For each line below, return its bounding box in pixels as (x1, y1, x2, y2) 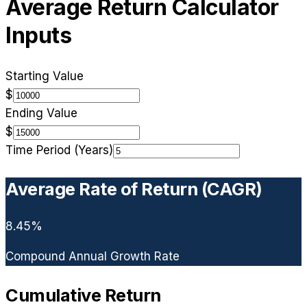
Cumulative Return (5, 284, 161, 306)
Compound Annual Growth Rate (5, 249, 180, 264)
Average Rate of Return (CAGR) (5, 177, 262, 199)
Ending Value (5, 106, 77, 121)
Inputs (5, 21, 71, 49)
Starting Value (5, 69, 84, 84)
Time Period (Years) (5, 143, 113, 158)
